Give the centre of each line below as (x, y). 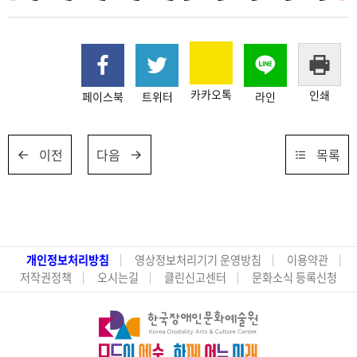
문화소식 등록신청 (294, 277)
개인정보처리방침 (68, 260)
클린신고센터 (195, 277)
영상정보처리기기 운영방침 (198, 260)
